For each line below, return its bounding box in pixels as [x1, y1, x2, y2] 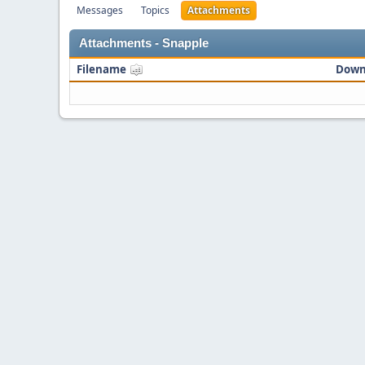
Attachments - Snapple [79, 37, 209, 50]
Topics [141, 3, 169, 17]
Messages [77, 3, 123, 17]
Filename [77, 62, 129, 77]
